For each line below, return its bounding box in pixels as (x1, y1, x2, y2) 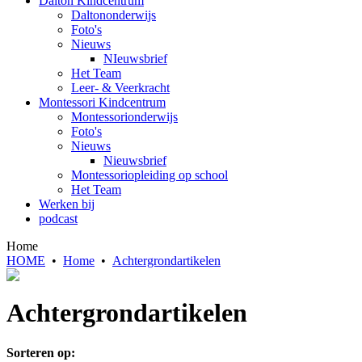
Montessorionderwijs (71, 110, 178, 124)
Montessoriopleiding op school (71, 168, 228, 182)
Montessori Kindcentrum (39, 95, 166, 109)
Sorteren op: (6, 345, 75, 360)
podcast (39, 212, 78, 225)
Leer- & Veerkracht (71, 81, 170, 95)
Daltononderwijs (71, 8, 156, 22)
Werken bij (39, 197, 95, 211)
